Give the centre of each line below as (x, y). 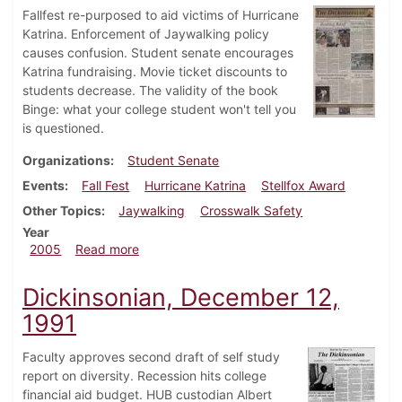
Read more (107, 249)
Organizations (66, 161)
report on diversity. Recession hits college (144, 376)
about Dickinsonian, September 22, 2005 (258, 249)
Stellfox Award (303, 186)
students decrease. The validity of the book (150, 91)
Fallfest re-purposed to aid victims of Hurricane (161, 15)
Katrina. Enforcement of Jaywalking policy (146, 34)
